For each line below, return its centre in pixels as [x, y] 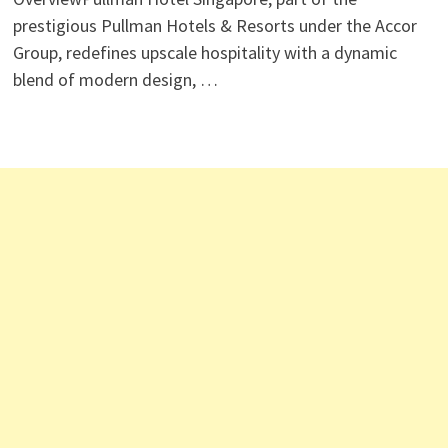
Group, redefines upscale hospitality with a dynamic [204, 52]
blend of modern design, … [115, 79]
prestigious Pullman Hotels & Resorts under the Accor [214, 25]
